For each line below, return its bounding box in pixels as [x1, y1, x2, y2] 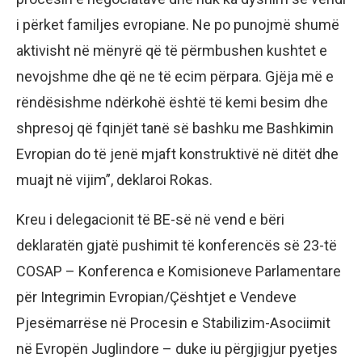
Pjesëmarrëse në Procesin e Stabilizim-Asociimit [16, 314, 330, 332]
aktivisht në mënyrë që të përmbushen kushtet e [16, 42, 327, 60]
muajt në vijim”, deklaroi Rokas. [16, 171, 213, 189]
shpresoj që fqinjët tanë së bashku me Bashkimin [16, 120, 334, 137]
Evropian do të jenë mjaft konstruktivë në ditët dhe [16, 145, 339, 163]
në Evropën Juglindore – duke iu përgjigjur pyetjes [16, 340, 338, 358]
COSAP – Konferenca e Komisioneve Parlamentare [16, 263, 341, 280]
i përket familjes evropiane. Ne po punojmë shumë [16, 16, 339, 34]
